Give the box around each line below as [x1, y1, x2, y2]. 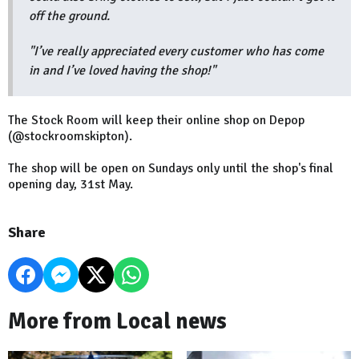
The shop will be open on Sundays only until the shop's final [8, 160, 333, 177]
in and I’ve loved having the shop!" [29, 63, 216, 79]
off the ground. [29, 8, 110, 25]
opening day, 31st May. [8, 176, 133, 193]
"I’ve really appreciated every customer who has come [29, 43, 324, 60]
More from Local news [8, 308, 227, 336]
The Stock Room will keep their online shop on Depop [8, 112, 305, 129]
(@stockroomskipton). [8, 128, 132, 145]
